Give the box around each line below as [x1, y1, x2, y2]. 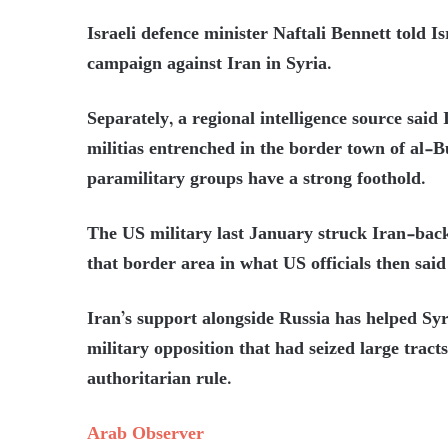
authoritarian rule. [87, 364, 232, 395]
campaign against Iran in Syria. [87, 49, 332, 80]
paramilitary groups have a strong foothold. [87, 164, 426, 195]
